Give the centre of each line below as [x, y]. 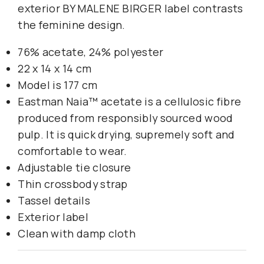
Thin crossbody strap [73, 184]
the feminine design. [72, 24]
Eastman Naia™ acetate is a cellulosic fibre [130, 101]
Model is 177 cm [58, 85]
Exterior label [53, 217]
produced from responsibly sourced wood [126, 118]
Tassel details [54, 200]
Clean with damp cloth [77, 233]
